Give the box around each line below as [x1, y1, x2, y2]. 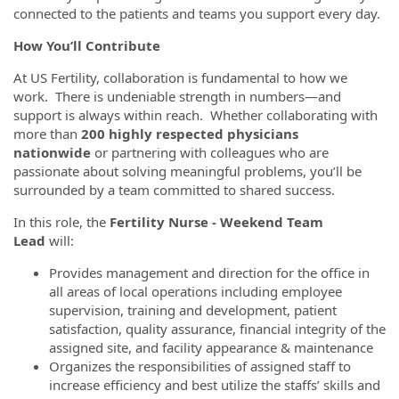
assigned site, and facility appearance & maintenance [49, 338, 373, 356]
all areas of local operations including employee [49, 282, 342, 300]
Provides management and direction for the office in [49, 264, 370, 281]
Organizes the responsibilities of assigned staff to [49, 357, 351, 375]
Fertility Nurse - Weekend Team [106, 213, 323, 231]
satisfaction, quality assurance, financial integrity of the [49, 320, 386, 338]
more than [13, 125, 77, 142]
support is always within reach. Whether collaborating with [13, 106, 378, 124]
